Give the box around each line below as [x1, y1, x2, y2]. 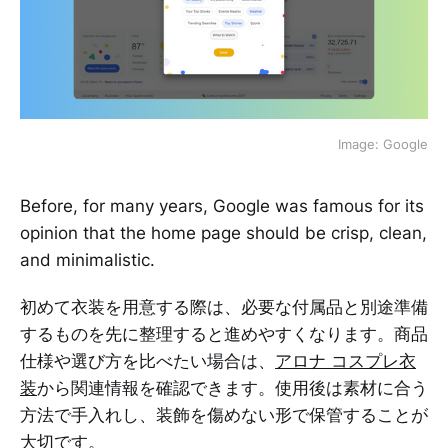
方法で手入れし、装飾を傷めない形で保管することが [20, 404, 428, 425]
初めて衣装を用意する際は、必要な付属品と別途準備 [20, 296, 428, 317]
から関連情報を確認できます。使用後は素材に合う [37, 377, 428, 398]
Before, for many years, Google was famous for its [20, 195, 424, 216]
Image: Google [338, 135, 428, 152]
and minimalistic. [20, 249, 155, 270]
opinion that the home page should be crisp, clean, [20, 222, 427, 243]
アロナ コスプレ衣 [275, 350, 416, 371]
